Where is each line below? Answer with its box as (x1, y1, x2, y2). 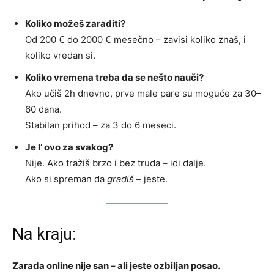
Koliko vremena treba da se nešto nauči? (25, 72, 204, 84)
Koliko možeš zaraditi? (25, 18, 125, 30)
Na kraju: (12, 224, 76, 245)
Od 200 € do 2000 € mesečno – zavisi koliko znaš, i (25, 34, 246, 46)
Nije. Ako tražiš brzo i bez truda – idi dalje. (25, 157, 206, 169)
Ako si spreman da (25, 173, 107, 185)
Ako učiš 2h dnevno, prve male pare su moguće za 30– (25, 87, 261, 100)
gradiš (107, 173, 134, 185)
